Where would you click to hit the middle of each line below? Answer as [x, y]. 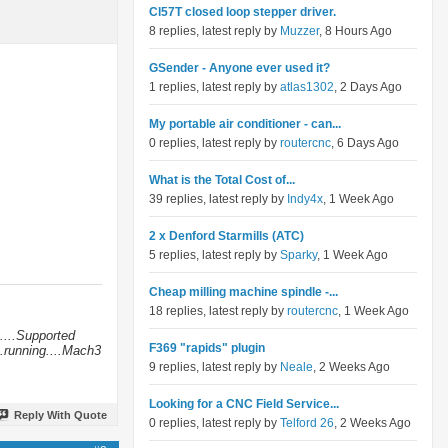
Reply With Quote [60, 414]
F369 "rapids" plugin [207, 348]
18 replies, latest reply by [218, 311]
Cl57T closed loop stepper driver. [242, 12]
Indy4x [305, 199]
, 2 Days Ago [368, 87]
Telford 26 [307, 423]
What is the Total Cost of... [222, 180]
